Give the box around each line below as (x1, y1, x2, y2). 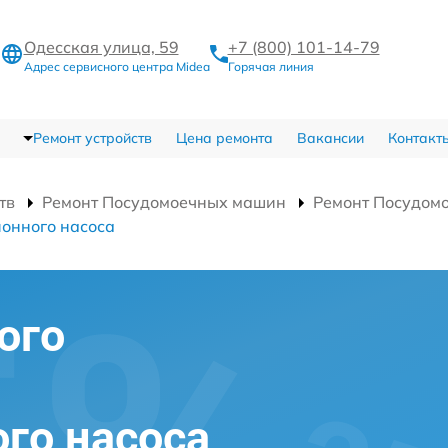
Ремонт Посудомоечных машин (42, 191, 286, 212)
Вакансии (296, 128, 364, 147)
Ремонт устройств (32, 128, 152, 147)
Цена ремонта (175, 128, 273, 147)
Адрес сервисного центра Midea (23, 58, 210, 74)
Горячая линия (227, 58, 314, 74)
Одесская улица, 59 (23, 36, 179, 57)
